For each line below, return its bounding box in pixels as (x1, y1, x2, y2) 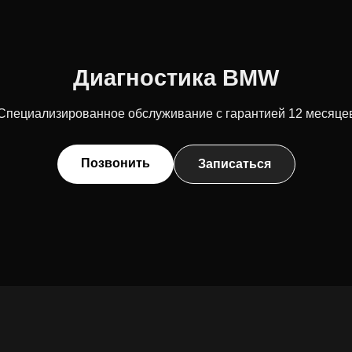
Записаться (197, 157, 271, 171)
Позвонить (80, 156, 150, 170)
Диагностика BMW (73, 65, 279, 91)
